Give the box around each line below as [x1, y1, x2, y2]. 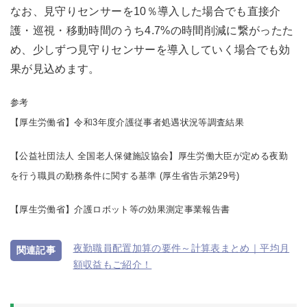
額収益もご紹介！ [73, 259, 152, 271]
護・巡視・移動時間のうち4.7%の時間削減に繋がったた [10, 25, 294, 37]
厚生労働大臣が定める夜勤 [177, 151, 288, 162]
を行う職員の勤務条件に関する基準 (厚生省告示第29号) [10, 171, 240, 182]
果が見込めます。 [10, 63, 100, 75]
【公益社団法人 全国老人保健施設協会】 [10, 151, 178, 162]
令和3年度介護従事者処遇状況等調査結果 [74, 117, 254, 128]
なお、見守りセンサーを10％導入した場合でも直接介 [10, 5, 281, 18]
